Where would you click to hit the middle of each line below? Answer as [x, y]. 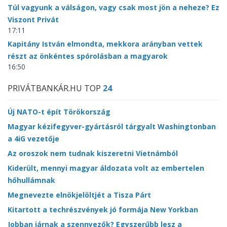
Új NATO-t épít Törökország [59, 112]
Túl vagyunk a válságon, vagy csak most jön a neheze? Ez [113, 8]
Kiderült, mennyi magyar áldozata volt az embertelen [106, 168]
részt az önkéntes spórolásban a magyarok [88, 56]
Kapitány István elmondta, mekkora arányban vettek [105, 44]
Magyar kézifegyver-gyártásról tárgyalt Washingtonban [112, 127]
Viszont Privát [33, 20]
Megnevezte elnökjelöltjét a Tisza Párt [79, 195]
